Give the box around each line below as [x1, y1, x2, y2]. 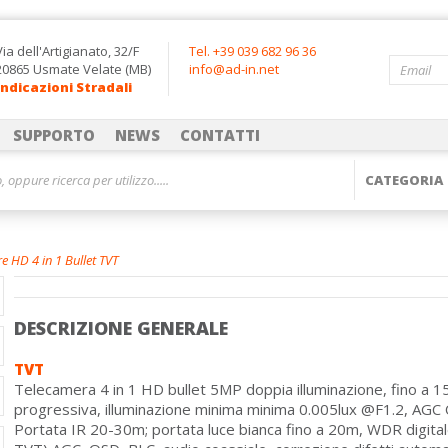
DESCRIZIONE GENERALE [14, 316, 228, 340]
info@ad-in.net [189, 60, 279, 78]
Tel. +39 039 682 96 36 [189, 42, 316, 60]
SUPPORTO [13, 125, 95, 145]
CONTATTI [180, 125, 260, 145]
